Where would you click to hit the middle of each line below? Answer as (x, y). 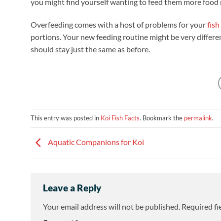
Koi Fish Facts (120, 118)
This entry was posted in (66, 118)
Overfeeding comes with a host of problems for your (119, 24)
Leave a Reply (73, 188)
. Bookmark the (162, 118)
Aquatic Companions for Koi (95, 142)
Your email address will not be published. (111, 206)
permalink (198, 118)
